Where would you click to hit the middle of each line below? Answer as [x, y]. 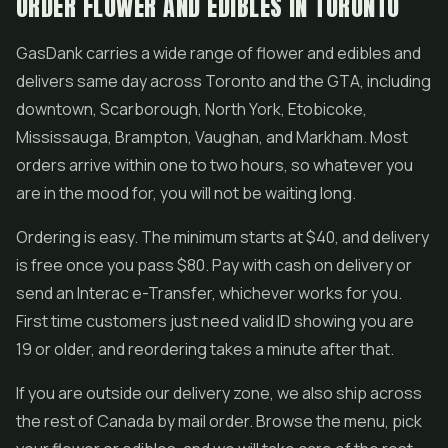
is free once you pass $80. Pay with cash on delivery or [214, 265]
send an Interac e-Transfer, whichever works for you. [209, 293]
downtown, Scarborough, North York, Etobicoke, [191, 109]
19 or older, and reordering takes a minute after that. [205, 349]
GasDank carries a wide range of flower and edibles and [218, 53]
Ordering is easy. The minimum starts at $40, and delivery [222, 237]
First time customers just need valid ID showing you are [215, 321]
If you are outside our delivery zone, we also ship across [219, 393]
